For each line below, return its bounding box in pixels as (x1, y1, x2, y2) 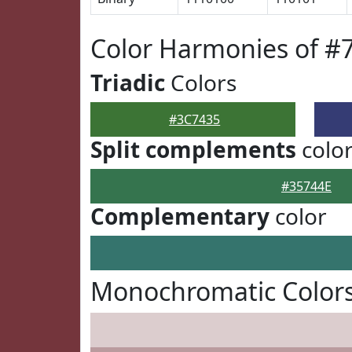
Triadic (90, 68, 165, 97)
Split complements (90, 134, 296, 164)
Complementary (90, 201, 269, 231)
